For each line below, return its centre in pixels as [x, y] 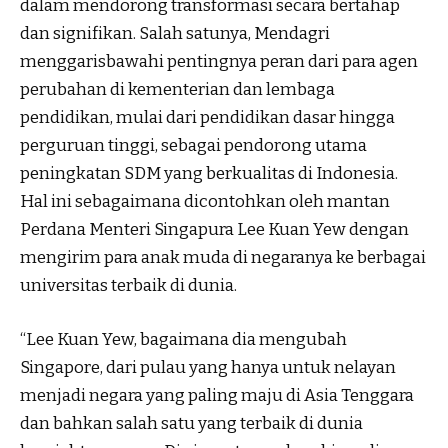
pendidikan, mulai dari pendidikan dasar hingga [207, 118]
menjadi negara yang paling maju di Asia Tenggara [217, 395]
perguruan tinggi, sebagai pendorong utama [193, 146]
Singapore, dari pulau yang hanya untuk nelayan [208, 367]
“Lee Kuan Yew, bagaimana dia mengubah [183, 339]
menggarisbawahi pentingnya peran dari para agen [219, 62]
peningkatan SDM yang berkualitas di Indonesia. [209, 174]
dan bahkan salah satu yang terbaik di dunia [191, 423]
